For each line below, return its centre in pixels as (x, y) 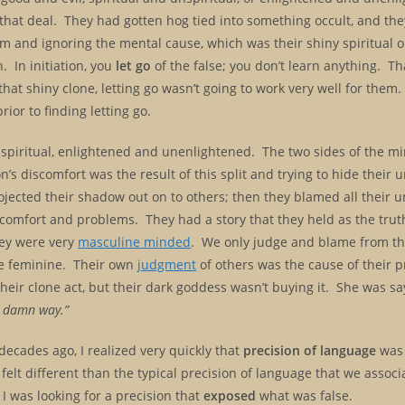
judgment (167, 264)
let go (134, 65)
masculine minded (135, 241)
